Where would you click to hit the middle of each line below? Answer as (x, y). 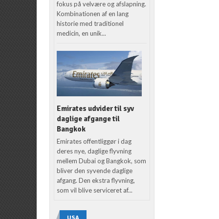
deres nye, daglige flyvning (94, 151)
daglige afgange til (88, 119)
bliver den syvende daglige (95, 170)
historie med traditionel (90, 23)
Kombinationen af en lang (93, 13)
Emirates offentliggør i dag (94, 141)
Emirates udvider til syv (96, 108)
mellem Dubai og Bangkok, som (102, 161)
